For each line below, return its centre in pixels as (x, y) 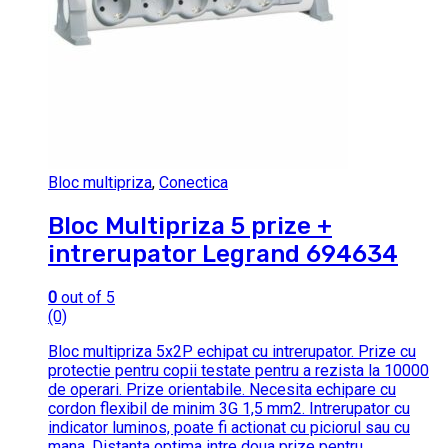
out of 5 (86, 297)
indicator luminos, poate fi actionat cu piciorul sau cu (229, 427)
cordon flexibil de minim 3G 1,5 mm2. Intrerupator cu (229, 408)
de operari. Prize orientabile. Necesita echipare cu (222, 389)
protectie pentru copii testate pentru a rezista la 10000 (238, 370)
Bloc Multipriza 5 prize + (190, 225)
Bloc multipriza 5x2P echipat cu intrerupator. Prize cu (232, 351)
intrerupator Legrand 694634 (223, 253)
